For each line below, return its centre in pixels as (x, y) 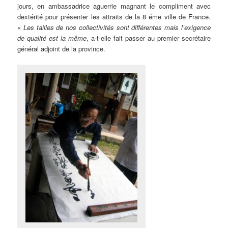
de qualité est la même (52, 38)
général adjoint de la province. (62, 48)
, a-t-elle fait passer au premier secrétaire (149, 38)
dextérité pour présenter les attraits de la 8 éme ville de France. (114, 16)
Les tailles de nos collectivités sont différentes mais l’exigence (117, 27)
